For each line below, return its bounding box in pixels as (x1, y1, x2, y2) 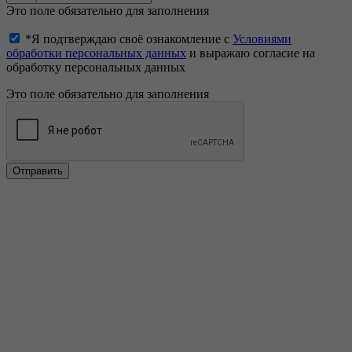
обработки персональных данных (6, 46, 186, 60)
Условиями (233, 31, 291, 46)
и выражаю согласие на (186, 46, 315, 60)
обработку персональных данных (6, 60, 185, 74)
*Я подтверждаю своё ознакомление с (25, 31, 233, 46)
